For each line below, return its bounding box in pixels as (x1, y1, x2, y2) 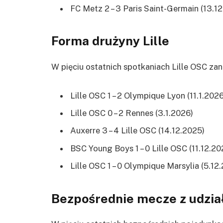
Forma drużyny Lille (51, 33, 169, 49)
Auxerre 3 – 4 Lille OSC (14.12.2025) (70, 125, 205, 136)
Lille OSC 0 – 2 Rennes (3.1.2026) (70, 108, 193, 118)
